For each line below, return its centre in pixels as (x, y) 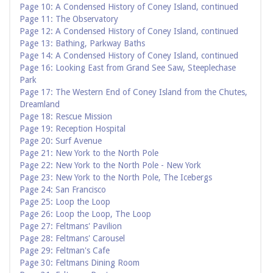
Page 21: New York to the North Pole (89, 153)
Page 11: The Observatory (69, 19)
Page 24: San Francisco (63, 190)
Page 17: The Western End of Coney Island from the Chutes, (133, 92)
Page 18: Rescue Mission (66, 117)
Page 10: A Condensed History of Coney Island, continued (129, 7)
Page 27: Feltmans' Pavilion (71, 226)
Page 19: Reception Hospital (73, 129)
